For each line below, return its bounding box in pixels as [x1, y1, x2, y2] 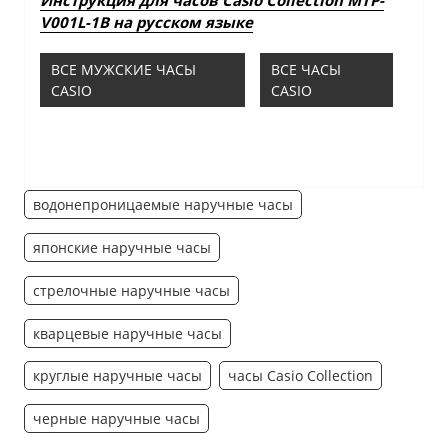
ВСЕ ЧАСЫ [271, 59, 342, 79]
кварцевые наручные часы [32, 323, 222, 343]
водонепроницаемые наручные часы [32, 195, 293, 215]
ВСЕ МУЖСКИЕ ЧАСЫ [50, 59, 196, 79]
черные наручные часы [32, 409, 200, 429]
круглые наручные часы [32, 366, 202, 386]
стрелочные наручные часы [32, 280, 230, 300]
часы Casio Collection [227, 366, 373, 386]
